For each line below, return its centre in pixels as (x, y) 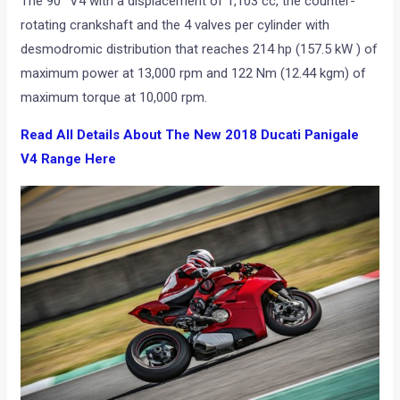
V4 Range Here (69, 158)
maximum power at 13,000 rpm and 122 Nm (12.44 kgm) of (194, 73)
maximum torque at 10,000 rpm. (114, 97)
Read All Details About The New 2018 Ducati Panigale (190, 134)
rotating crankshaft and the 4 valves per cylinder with (175, 25)
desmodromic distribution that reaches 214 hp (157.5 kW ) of (200, 49)
